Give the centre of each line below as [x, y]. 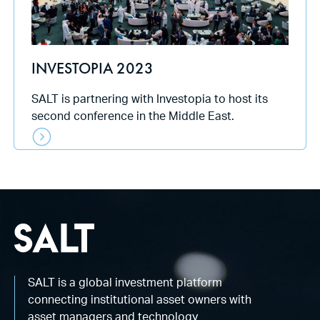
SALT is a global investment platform [125, 284]
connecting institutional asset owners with [140, 301]
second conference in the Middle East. [133, 118]
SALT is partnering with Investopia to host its [150, 101]
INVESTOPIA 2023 [92, 69]
